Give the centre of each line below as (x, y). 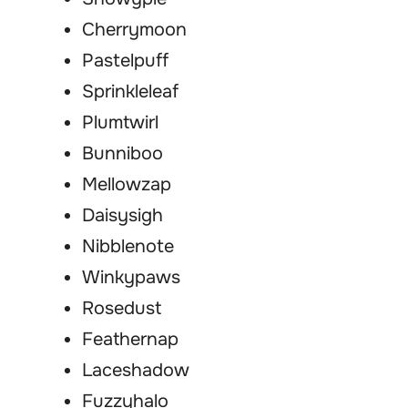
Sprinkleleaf (130, 92)
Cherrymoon (134, 30)
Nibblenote (128, 247)
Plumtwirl (120, 123)
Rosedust (122, 309)
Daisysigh (122, 216)
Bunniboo (122, 154)
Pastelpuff (125, 61)
